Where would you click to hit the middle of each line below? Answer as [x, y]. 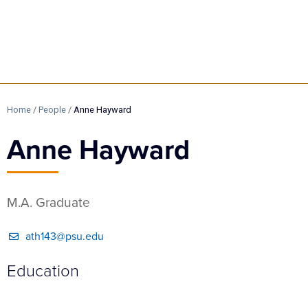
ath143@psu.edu [65, 236]
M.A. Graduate [48, 202]
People [52, 109]
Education [43, 271]
